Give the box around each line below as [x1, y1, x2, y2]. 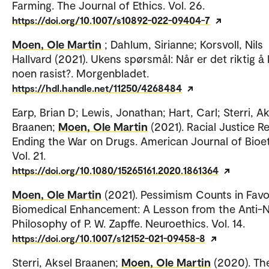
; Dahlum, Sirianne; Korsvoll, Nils [104, 37, 263, 51]
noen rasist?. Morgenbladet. [12, 65, 149, 80]
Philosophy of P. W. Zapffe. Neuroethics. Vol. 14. [12, 216, 245, 230]
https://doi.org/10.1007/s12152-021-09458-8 [12, 232, 205, 244]
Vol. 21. [12, 148, 46, 162]
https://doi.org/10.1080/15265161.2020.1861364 [12, 164, 219, 176]
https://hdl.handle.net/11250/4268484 [12, 82, 182, 94]
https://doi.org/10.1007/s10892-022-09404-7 [12, 14, 210, 26]
